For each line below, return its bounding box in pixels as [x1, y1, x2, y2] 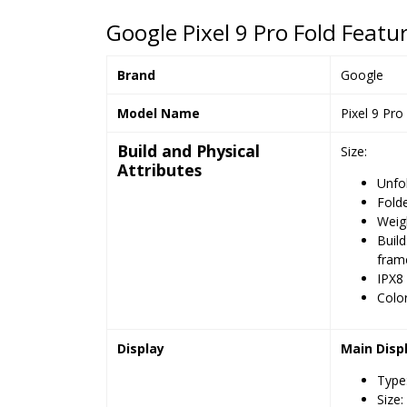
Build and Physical [116, 140, 260, 162]
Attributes [116, 159, 202, 181]
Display [116, 340, 164, 357]
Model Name [116, 104, 200, 122]
